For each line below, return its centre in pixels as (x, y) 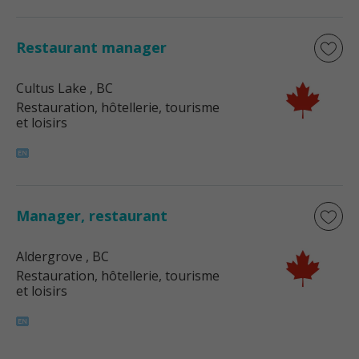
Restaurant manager (91, 47)
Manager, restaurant (92, 216)
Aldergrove (49, 256)
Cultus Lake (51, 88)
